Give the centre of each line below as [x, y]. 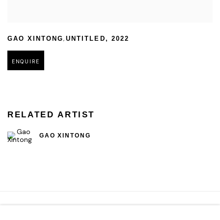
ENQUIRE [26, 62]
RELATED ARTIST [51, 115]
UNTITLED [86, 39]
